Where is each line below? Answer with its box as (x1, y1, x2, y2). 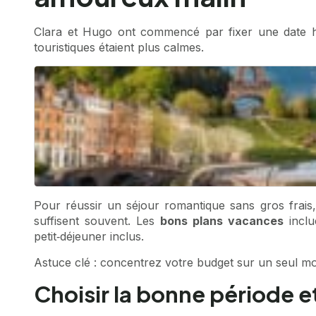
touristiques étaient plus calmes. (34, 40, 204, 55)
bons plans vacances (160, 214, 284, 229)
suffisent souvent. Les (34, 214, 160, 229)
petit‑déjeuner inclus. (34, 229, 144, 244)
